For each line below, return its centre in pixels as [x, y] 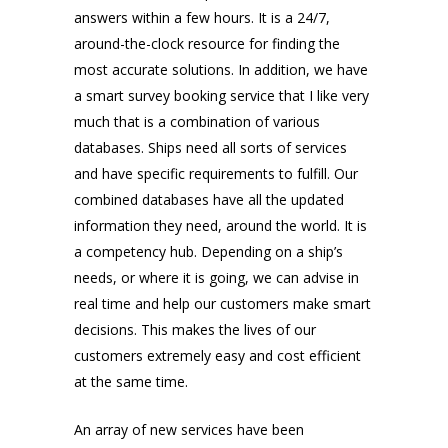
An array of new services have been [189, 430]
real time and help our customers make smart [222, 304]
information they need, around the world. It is [220, 226]
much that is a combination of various [197, 122]
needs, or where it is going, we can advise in [216, 278]
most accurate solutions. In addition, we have [221, 70]
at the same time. [131, 382]
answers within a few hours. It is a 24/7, [202, 18]
